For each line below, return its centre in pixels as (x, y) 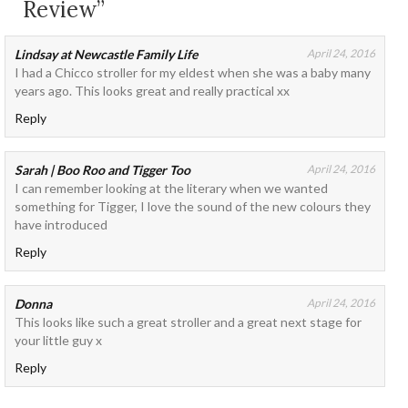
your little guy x (59, 340)
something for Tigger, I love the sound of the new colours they (193, 206)
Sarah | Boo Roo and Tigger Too (103, 169)
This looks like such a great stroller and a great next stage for (189, 321)
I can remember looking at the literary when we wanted (172, 188)
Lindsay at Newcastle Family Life (107, 54)
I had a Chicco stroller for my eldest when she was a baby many (193, 72)
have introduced (61, 224)
